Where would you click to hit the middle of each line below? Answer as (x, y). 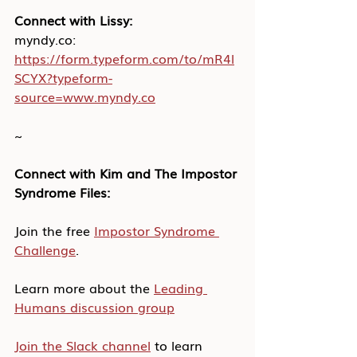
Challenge (45, 249)
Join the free (54, 230)
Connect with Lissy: (73, 20)
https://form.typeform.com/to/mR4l (124, 58)
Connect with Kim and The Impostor (127, 173)
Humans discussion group (94, 307)
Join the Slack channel (82, 345)
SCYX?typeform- (63, 77)
